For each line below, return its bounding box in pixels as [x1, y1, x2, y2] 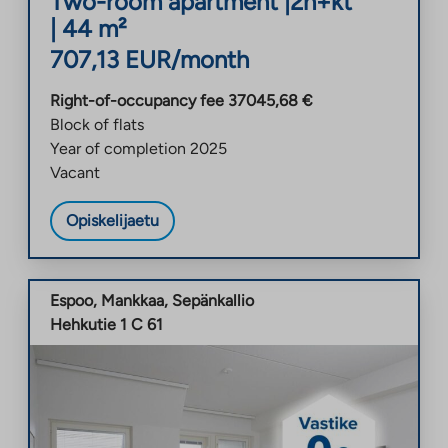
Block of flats [50, 114, 144, 134]
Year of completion [50, 138, 186, 158]
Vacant [50, 162, 100, 182]
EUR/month [125, 44, 249, 74]
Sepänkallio [172, 290, 254, 310]
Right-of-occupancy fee [50, 90, 224, 110]
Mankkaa [101, 290, 164, 310]
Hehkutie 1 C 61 [50, 314, 163, 334]
